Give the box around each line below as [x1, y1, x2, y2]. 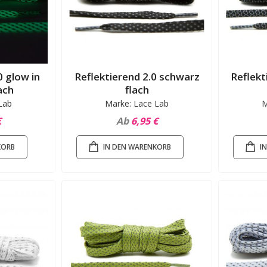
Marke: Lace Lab [105, 98, 169, 110]
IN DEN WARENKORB [103, 142, 172, 152]
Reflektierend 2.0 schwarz [74, 70, 200, 84]
